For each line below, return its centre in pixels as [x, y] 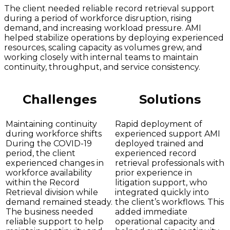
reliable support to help [55, 222]
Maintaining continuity [51, 124]
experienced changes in [55, 163]
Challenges [59, 99]
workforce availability [49, 173]
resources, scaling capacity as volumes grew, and [103, 48]
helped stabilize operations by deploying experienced [114, 38]
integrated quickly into [162, 193]
